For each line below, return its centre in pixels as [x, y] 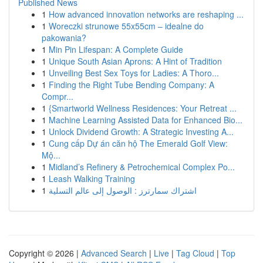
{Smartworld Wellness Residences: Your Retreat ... [143, 108]
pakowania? [64, 38]
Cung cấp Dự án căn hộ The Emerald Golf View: [138, 143]
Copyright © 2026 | [45, 253]
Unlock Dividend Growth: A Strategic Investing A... [141, 131]
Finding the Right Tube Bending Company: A [131, 85]
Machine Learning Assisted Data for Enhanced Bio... [146, 120]
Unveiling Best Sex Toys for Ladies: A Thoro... [134, 73]
